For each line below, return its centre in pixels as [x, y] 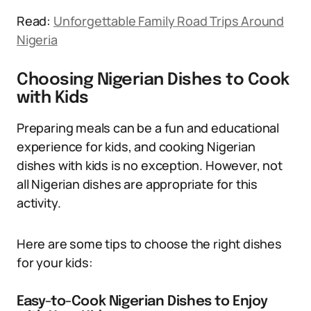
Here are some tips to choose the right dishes [149, 244]
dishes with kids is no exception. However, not [150, 165]
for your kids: [55, 262]
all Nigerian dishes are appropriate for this [137, 184]
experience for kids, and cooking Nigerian [136, 146]
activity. [39, 203]
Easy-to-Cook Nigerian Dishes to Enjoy [142, 302]
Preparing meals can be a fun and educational [148, 128]
